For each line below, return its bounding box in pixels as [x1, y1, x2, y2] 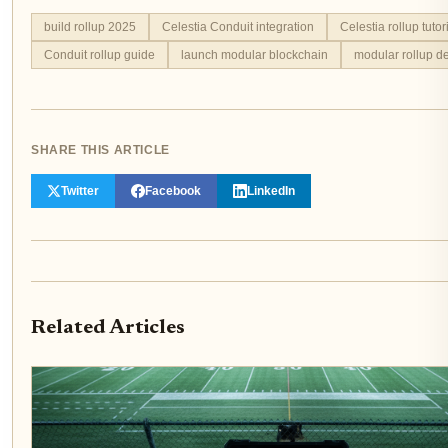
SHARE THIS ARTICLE [31, 143, 170, 158]
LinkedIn [247, 184, 295, 199]
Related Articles [31, 318, 185, 339]
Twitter [61, 184, 99, 199]
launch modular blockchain [181, 48, 328, 63]
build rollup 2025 [44, 20, 136, 35]
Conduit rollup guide [44, 48, 155, 63]
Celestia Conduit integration [162, 20, 314, 35]
